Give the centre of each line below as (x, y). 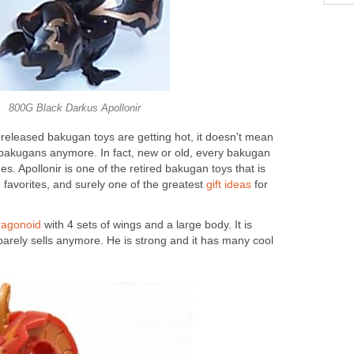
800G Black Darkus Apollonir (74, 108)
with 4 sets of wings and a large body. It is (147, 224)
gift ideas (229, 185)
